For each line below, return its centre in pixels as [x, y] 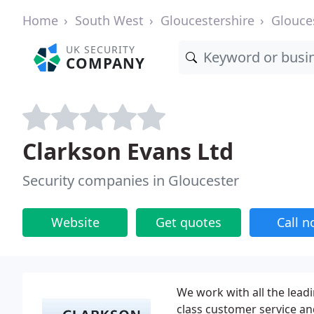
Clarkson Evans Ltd [128, 151]
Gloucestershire [207, 20]
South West [109, 20]
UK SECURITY [101, 49]
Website [75, 222]
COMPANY [106, 63]
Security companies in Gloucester [131, 180]
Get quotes [189, 222]
